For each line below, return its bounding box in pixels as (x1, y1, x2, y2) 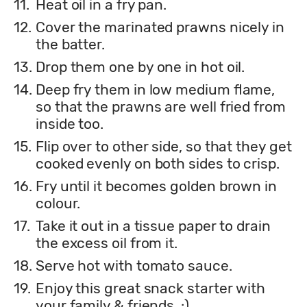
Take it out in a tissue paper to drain (36, 217, 271, 234)
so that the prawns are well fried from (36, 97, 286, 115)
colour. (36, 194, 81, 212)
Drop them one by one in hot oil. (36, 58, 245, 75)
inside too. (36, 114, 104, 132)
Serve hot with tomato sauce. (36, 256, 232, 274)
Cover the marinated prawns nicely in (36, 18, 284, 36)
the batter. (36, 35, 106, 53)
